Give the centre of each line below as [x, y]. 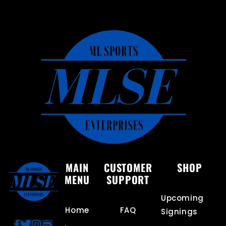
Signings [179, 212]
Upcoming [182, 198]
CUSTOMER [128, 167]
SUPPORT [128, 180]
